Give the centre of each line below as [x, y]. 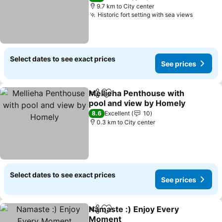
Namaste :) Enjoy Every [134, 209]
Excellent [117, 113]
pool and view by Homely [137, 103]
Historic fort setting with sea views [145, 15]
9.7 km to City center [126, 6]
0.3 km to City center [126, 122]
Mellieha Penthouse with [137, 93]
